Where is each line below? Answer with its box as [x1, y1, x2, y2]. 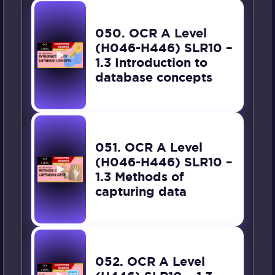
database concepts [95, 69, 213, 86]
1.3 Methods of [95, 169, 185, 185]
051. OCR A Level [95, 139, 203, 156]
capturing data [95, 184, 187, 200]
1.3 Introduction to [95, 55, 208, 71]
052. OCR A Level [95, 254, 206, 270]
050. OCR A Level [95, 25, 207, 42]
